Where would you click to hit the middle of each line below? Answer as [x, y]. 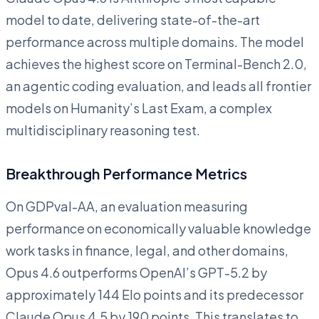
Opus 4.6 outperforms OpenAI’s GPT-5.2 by [136, 272]
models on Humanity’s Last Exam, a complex [139, 108]
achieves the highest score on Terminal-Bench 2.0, [156, 63]
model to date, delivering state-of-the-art [133, 19]
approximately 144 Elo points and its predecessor [155, 294]
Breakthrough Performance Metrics [126, 173]
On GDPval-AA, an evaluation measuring [127, 206]
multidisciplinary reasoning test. [103, 130]
